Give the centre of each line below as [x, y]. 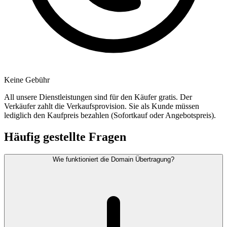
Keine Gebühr [27, 80]
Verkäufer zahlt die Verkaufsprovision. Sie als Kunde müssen [102, 106]
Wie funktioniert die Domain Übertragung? [113, 160]
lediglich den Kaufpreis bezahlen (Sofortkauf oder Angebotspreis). [110, 116]
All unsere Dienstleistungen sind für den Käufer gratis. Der [98, 97]
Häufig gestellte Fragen [65, 137]
